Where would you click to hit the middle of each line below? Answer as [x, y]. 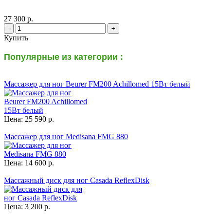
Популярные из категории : [64, 57]
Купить [16, 38]
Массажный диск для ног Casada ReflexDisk [77, 181]
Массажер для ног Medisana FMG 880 [66, 137]
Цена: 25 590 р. [29, 119]
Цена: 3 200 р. [27, 207]
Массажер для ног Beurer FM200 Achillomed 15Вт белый [97, 84]
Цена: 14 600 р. [29, 163]
